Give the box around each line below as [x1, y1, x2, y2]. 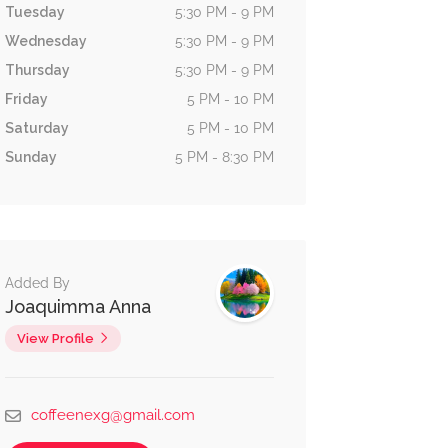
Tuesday [4, 4, 65, 20]
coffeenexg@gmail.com [30, 406, 195, 424]
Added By [4, 275, 70, 291]
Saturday [4, 120, 69, 136]
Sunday [4, 149, 57, 165]
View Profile [16, 331, 94, 346]
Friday [4, 91, 48, 107]
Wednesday [4, 33, 87, 49]
